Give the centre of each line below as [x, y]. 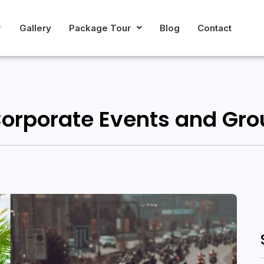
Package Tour [100, 28]
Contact [214, 28]
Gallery [35, 28]
